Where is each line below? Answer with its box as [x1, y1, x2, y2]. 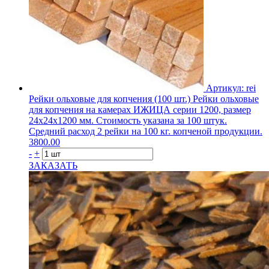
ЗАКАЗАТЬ [29, 160, 77, 171]
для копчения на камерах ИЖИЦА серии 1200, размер [29, 104, 251, 115]
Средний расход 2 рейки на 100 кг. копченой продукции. [29, 125, 262, 136]
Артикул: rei [206, 82, 256, 93]
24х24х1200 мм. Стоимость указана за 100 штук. [29, 115, 227, 125]
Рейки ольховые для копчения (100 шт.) [29, 93, 190, 104]
